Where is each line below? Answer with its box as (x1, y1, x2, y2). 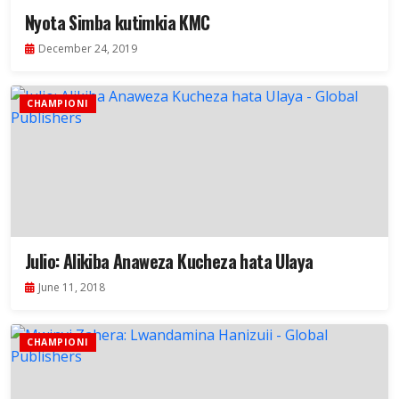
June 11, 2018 (38, 280, 105, 296)
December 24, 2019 (38, 41, 137, 57)
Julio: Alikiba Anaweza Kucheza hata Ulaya (25, 248, 313, 275)
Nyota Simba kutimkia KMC (25, 9, 210, 37)
